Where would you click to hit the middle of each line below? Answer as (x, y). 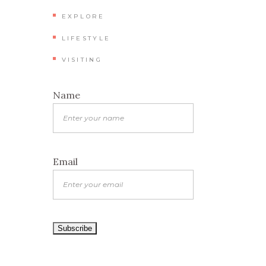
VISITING (82, 60)
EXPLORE (83, 16)
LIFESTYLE (86, 38)
